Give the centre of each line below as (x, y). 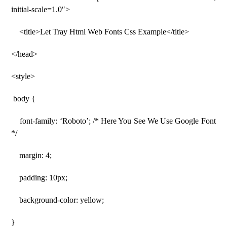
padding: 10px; (40, 178)
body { (24, 99)
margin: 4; (32, 155)
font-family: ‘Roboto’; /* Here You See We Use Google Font (113, 121)
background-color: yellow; (58, 200)
